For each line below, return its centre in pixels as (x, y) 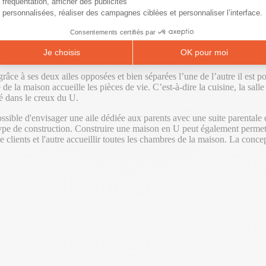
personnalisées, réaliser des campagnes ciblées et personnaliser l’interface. (132, 12)
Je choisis (61, 53)
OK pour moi (205, 53)
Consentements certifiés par (113, 32)
